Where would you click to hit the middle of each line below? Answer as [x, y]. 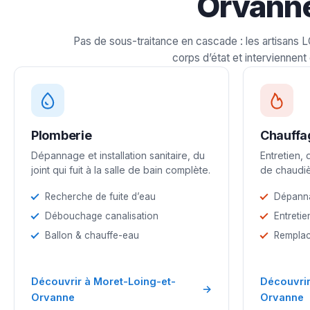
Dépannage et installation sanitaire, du [118, 155]
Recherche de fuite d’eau [100, 196]
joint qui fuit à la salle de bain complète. [121, 170]
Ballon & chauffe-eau [92, 235]
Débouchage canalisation [102, 216]
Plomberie [62, 135]
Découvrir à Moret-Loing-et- [103, 281]
